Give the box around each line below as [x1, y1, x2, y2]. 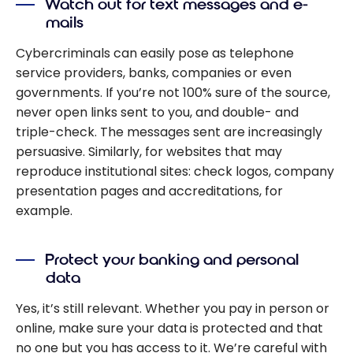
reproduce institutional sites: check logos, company [16, 162, 334, 180]
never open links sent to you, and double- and [16, 102, 299, 121]
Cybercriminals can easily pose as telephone [16, 43, 294, 62]
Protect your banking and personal [45, 250, 299, 270]
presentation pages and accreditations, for [16, 181, 283, 200]
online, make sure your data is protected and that [16, 318, 323, 337]
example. [16, 201, 72, 220]
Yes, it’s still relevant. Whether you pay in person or [16, 299, 329, 318]
